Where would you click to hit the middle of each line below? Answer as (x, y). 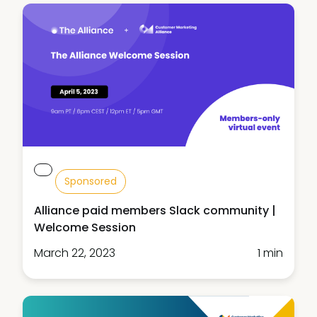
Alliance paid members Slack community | (155, 211)
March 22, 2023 (75, 253)
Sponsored (91, 181)
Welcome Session (85, 228)
